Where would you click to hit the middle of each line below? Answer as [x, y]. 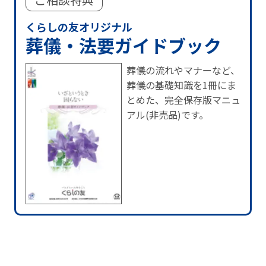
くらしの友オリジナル [79, 27]
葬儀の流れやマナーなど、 [183, 70]
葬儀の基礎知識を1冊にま [181, 85]
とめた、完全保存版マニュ [183, 100]
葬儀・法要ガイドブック [123, 45]
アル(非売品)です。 [167, 115]
